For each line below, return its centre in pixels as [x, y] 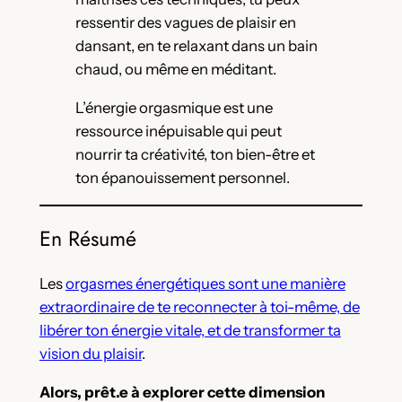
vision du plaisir [90, 353]
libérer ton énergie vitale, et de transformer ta [190, 330]
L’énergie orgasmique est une [174, 107]
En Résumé [87, 238]
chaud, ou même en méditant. [175, 69]
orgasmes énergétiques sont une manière [205, 283]
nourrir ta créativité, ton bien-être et [195, 154]
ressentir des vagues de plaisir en [185, 22]
